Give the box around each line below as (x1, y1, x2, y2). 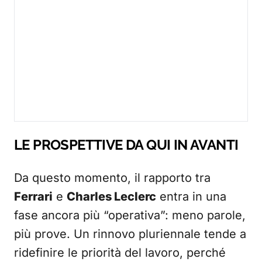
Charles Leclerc (67, 189, 156, 204)
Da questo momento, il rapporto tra (14, 171, 211, 185)
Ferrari (14, 189, 53, 204)
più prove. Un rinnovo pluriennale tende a (14, 227, 246, 242)
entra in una (156, 189, 226, 204)
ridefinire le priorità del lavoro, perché (14, 246, 226, 260)
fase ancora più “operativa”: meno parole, (14, 208, 246, 223)
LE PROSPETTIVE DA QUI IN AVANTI (14, 136, 239, 154)
